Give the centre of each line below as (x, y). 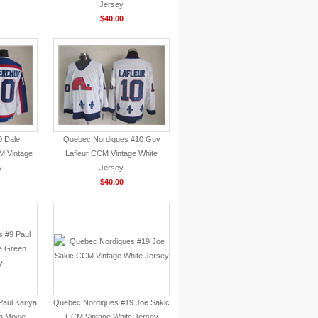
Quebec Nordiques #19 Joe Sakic (111, 302)
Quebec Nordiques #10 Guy (111, 139)
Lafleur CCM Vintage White (111, 153)
